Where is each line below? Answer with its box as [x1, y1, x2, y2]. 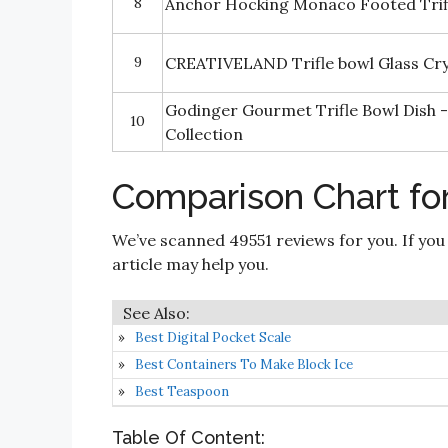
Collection [165, 124, 243, 145]
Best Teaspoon [135, 383, 229, 401]
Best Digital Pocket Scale [135, 329, 291, 347]
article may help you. [112, 254, 269, 275]
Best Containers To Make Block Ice [135, 356, 353, 374]
